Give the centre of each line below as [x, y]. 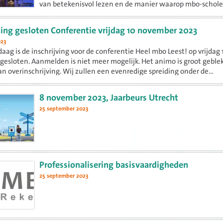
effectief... [56, 24]
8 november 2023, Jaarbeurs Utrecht [109, 98]
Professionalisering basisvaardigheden [114, 165]
